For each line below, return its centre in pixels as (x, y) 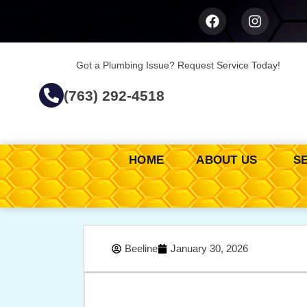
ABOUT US (229, 160)
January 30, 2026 (209, 249)
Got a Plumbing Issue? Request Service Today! (179, 65)
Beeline (141, 249)
